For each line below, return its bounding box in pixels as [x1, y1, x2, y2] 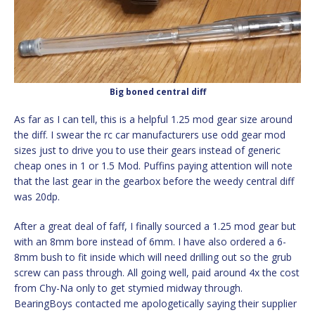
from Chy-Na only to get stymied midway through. [14, 281, 243, 295]
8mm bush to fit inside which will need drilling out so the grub [14, 250, 292, 264]
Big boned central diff [109, 86, 206, 98]
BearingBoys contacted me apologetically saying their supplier [14, 297, 297, 311]
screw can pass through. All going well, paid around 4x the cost [14, 266, 300, 280]
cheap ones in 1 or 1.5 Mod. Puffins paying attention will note [14, 159, 292, 173]
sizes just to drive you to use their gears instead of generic [14, 143, 281, 157]
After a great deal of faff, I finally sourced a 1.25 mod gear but [14, 219, 296, 233]
